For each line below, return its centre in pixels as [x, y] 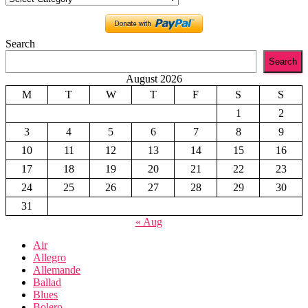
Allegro [49, 257]
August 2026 [154, 78]
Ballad [47, 282]
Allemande [57, 269]
